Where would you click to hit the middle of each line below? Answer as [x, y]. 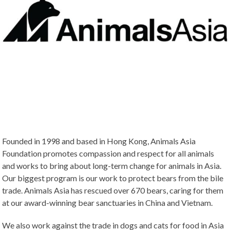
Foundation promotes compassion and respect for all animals [108, 153]
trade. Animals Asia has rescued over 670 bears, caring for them [113, 190]
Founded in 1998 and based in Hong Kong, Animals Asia [99, 141]
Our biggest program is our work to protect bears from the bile [113, 178]
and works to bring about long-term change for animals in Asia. [112, 165]
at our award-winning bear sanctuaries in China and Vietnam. [108, 202]
